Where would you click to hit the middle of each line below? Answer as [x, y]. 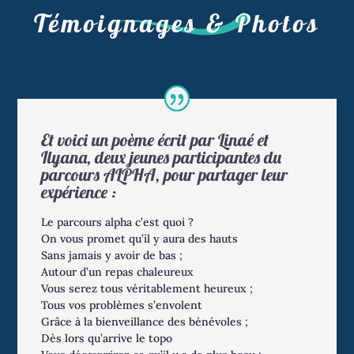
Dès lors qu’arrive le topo [107, 338]
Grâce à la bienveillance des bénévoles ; [145, 321]
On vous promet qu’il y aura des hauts [140, 238]
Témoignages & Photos [177, 23]
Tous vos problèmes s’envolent [122, 305]
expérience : [79, 192]
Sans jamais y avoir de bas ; [112, 255]
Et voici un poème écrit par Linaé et [155, 139]
